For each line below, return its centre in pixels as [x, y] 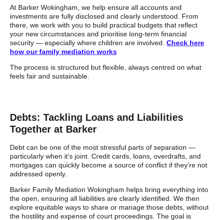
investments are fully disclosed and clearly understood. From [104, 16]
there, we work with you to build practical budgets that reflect [104, 25]
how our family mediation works [63, 51]
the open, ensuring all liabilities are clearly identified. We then [105, 199]
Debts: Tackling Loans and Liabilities [96, 117]
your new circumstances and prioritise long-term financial [98, 34]
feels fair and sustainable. [50, 76]
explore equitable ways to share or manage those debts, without [109, 207]
